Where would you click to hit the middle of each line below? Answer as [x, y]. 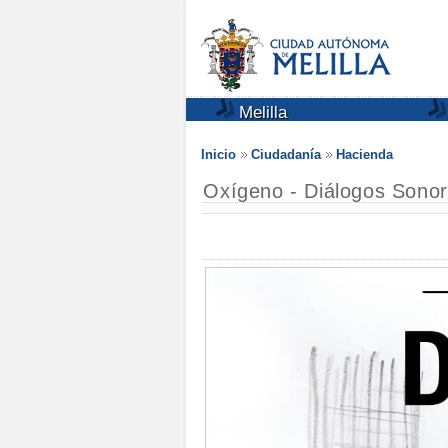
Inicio [218, 154]
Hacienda [364, 154]
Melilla [260, 112]
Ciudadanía [286, 154]
